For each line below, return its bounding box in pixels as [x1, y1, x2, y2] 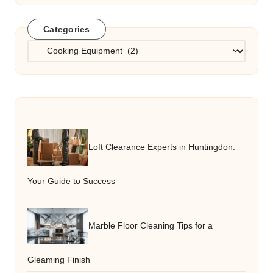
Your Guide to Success [27, 176, 115, 186]
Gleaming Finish [27, 255, 90, 264]
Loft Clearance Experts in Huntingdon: [88, 142, 235, 152]
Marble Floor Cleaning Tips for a [88, 221, 213, 230]
